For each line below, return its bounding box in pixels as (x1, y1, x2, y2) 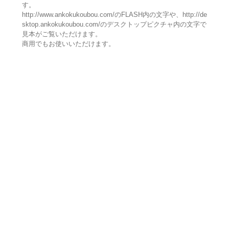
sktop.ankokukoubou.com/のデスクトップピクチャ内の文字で (21, 20, 207, 29)
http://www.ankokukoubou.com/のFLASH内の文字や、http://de (21, 11, 207, 19)
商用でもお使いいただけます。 (21, 40, 115, 48)
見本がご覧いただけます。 (21, 30, 102, 38)
